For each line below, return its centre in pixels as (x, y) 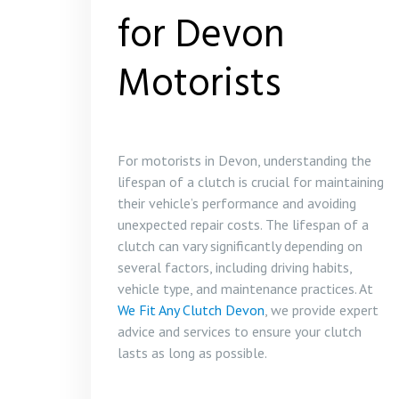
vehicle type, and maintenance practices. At (245, 289)
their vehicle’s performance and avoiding (237, 203)
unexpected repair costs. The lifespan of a (243, 224)
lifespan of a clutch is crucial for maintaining (251, 182)
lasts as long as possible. (192, 353)
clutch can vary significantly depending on (240, 246)
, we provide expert (322, 310)
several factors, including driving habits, (235, 267)
